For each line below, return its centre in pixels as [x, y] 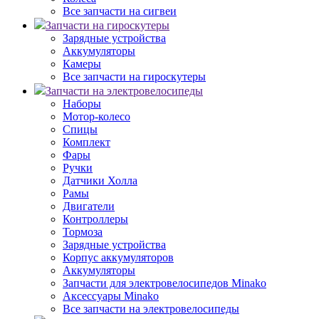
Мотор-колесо [96, 116]
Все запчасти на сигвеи [120, 11]
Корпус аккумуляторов [118, 257]
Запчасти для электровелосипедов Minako [164, 283]
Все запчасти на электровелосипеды [151, 309]
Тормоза [83, 232]
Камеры [82, 64]
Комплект [87, 142]
